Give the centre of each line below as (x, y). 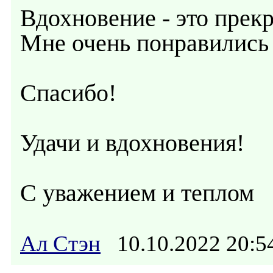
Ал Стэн (60, 243)
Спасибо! (68, 93)
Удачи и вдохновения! (132, 143)
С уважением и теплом (137, 193)
